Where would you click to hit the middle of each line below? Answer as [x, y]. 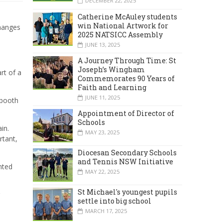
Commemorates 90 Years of [126, 78]
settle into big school [114, 201]
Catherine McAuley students [127, 16]
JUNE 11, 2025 [103, 97]
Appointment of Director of [126, 113]
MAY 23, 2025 [102, 132]
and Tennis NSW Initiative [125, 162]
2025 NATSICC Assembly [120, 34]
